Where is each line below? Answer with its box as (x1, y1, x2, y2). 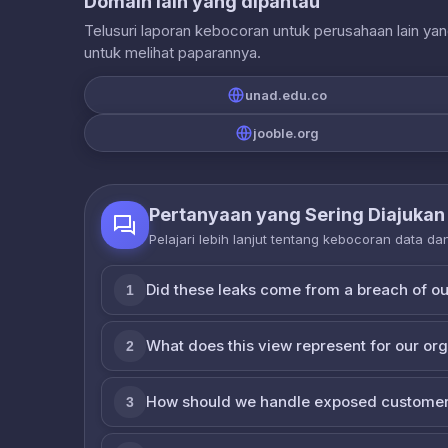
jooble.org (253, 124, 320, 141)
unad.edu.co (245, 86, 328, 103)
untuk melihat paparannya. (84, 42, 261, 62)
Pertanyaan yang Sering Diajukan (149, 203, 445, 225)
